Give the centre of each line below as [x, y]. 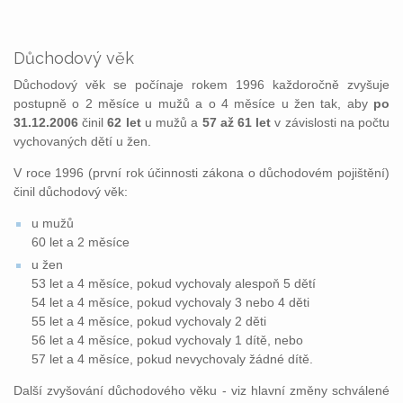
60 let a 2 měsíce [81, 242]
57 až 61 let [237, 122]
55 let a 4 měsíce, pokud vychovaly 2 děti [149, 321]
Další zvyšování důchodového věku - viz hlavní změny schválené [201, 390]
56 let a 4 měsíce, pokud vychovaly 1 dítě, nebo [167, 340]
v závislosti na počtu [331, 122]
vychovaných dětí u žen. [82, 141]
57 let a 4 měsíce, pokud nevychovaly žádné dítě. [172, 359]
